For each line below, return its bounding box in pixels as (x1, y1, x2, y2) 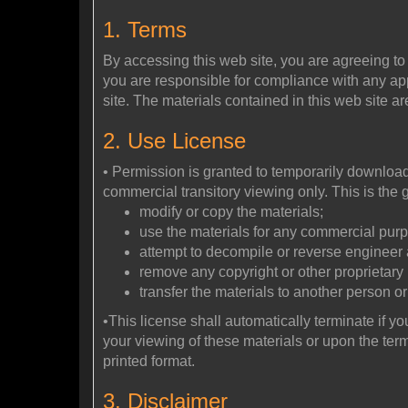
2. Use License (103, 127, 246, 153)
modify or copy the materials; (139, 203, 323, 219)
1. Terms (103, 16, 187, 42)
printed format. (103, 352, 195, 369)
